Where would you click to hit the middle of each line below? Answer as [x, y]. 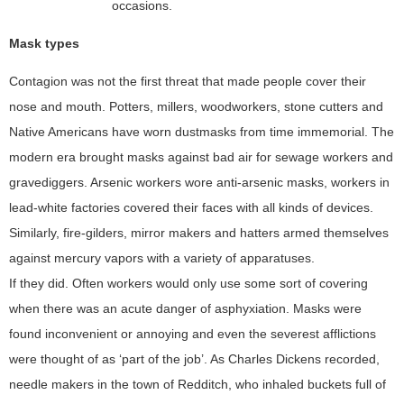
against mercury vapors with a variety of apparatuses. [162, 257]
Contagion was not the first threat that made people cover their [188, 81]
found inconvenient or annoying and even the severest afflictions [193, 333]
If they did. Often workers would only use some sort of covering [188, 283]
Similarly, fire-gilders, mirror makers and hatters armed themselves [199, 232]
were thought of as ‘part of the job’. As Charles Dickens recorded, [194, 358]
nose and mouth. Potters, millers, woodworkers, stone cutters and [196, 106]
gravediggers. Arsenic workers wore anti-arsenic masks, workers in [199, 182]
